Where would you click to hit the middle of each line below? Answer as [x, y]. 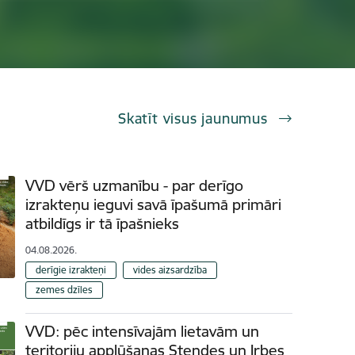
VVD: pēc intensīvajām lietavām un [143, 331]
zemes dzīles [65, 289]
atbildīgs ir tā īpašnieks [103, 224]
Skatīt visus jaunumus [195, 119]
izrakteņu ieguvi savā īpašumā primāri [154, 205]
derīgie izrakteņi [71, 269]
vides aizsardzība [170, 269]
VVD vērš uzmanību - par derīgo [135, 186]
